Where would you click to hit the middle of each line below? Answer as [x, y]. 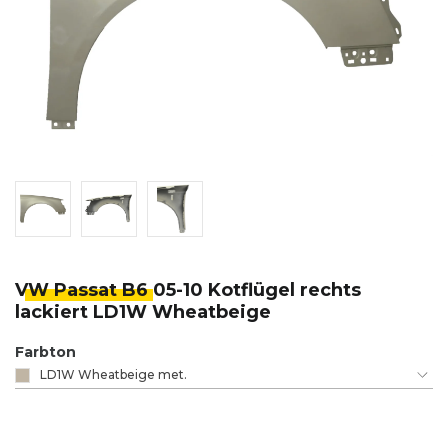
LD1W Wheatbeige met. [113, 375]
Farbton [45, 352]
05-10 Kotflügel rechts [257, 290]
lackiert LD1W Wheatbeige [143, 312]
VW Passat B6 [84, 290]
